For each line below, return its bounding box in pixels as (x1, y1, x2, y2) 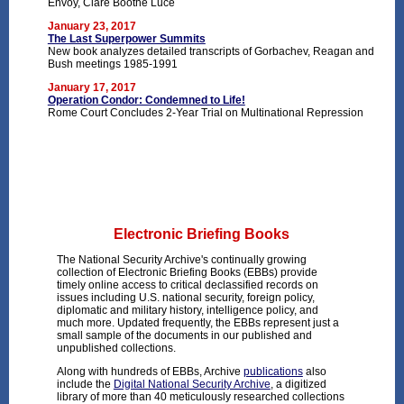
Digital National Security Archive (113, 378, 271, 391)
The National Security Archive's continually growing (56, 253, 307, 267)
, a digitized (270, 378, 326, 391)
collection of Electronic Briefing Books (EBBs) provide (56, 266, 317, 280)
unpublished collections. (56, 342, 176, 355)
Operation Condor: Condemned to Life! (47, 93, 245, 106)
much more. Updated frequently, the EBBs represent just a (56, 317, 339, 330)
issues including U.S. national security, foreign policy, (56, 291, 315, 305)
